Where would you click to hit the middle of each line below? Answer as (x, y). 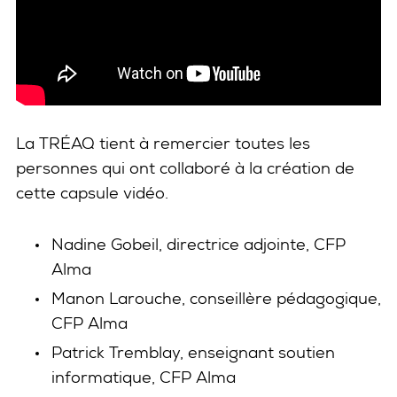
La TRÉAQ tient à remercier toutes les (163, 144)
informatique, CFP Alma (144, 378)
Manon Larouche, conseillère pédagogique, (216, 299)
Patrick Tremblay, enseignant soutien (193, 353)
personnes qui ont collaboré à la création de (185, 168)
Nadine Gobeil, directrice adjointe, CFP (198, 245)
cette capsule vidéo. (92, 193)
